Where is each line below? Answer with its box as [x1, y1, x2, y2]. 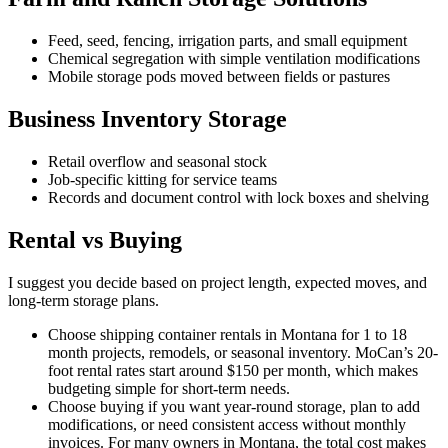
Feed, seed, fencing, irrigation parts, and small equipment [48, 32, 407, 50]
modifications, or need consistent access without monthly [48, 415, 406, 433]
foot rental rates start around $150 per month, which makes [48, 361, 418, 379]
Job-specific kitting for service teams [48, 171, 277, 188]
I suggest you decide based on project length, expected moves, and [8, 273, 427, 291]
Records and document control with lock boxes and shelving [48, 189, 429, 206]
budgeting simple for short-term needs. [48, 379, 290, 397]
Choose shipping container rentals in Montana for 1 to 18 [48, 325, 407, 343]
